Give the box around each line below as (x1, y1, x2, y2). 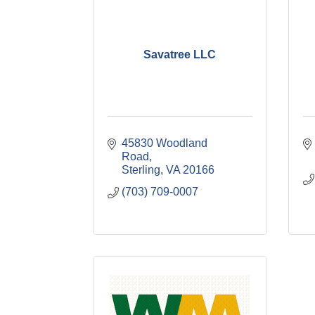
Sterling (122, 164, 160, 176)
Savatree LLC (143, 48, 217, 60)
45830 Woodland (122, 137, 207, 149)
